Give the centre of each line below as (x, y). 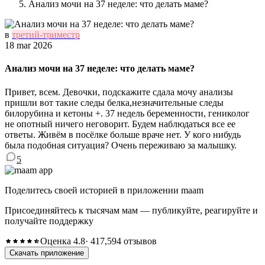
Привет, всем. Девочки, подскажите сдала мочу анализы (119, 92)
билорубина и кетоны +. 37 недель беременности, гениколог (127, 113)
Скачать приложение (47, 253)
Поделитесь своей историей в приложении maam (104, 190)
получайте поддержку (49, 221)
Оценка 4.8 (62, 241)
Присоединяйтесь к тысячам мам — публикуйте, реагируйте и (131, 210)
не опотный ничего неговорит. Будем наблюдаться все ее (120, 124)
